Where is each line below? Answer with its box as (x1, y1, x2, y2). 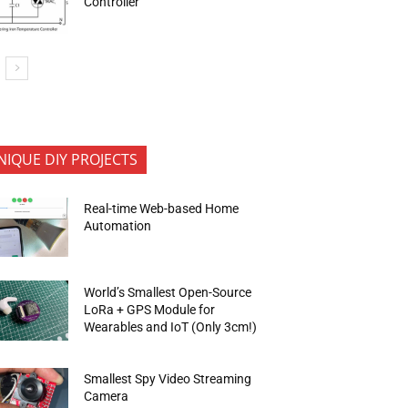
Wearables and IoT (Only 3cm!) (84, 319, 258, 334)
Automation (84, 218, 152, 233)
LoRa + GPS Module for (84, 301, 216, 317)
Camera (84, 389, 129, 404)
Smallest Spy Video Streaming (84, 372, 252, 387)
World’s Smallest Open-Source (84, 284, 252, 300)
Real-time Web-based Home (84, 200, 240, 216)
